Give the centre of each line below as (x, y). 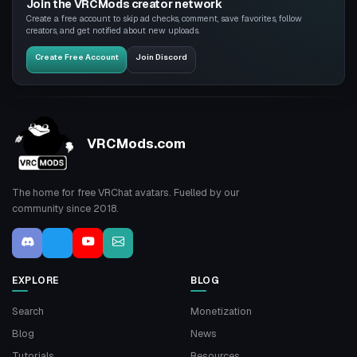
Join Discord (162, 57)
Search (28, 311)
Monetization (221, 311)
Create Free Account (76, 57)
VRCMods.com (136, 144)
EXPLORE (35, 280)
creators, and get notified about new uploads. (112, 31)
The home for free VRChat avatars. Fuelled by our (126, 192)
